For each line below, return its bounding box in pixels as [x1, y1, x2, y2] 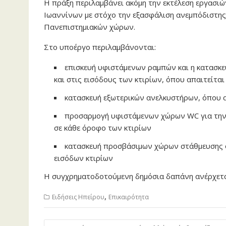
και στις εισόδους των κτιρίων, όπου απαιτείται [54, 74, 224, 85]
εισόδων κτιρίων [54, 153, 113, 163]
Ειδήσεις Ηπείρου [52, 193, 104, 202]
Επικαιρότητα [108, 193, 149, 202]
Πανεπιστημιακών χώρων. [44, 22, 135, 32]
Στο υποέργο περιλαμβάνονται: [44, 42, 156, 52]
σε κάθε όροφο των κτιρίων [54, 123, 151, 133]
